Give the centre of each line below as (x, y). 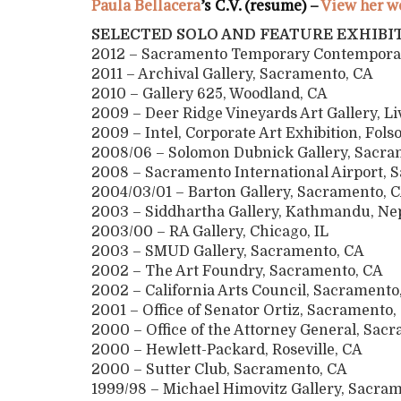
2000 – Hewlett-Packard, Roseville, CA (227, 350)
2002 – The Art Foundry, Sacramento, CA (237, 272)
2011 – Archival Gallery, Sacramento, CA (232, 75)
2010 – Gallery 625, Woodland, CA (209, 94)
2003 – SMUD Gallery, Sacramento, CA (228, 252)
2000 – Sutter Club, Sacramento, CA (226, 370)
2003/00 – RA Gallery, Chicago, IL (210, 232)
